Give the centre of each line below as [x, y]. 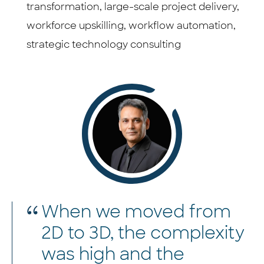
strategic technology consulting [105, 44]
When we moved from [136, 212]
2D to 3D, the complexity [143, 233]
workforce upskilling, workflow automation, [131, 25]
